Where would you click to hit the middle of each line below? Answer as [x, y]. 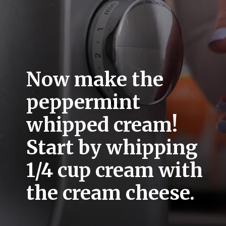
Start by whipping [112, 148]
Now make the [95, 80]
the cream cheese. [113, 193]
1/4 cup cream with [115, 171]
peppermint [83, 102]
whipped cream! [102, 125]
